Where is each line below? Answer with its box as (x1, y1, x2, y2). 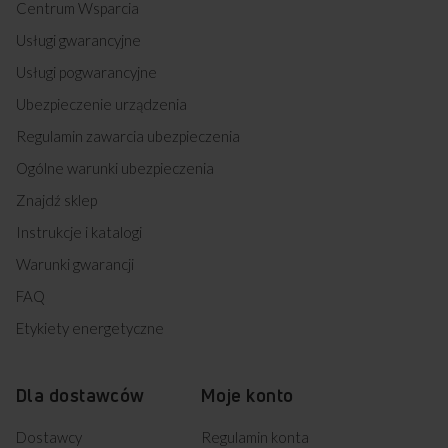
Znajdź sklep (16, 190, 97, 209)
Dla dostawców (16, 383, 145, 406)
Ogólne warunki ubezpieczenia (16, 158, 214, 177)
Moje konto (201, 383, 294, 406)
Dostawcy (16, 427, 82, 446)
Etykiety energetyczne (16, 318, 164, 337)
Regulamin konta (201, 427, 309, 446)
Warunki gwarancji (16, 254, 134, 273)
